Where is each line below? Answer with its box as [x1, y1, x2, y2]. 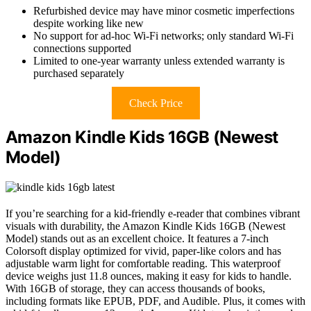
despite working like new [33, 17, 144, 30]
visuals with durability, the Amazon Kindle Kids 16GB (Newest [6, 220, 285, 233]
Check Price [128, 97, 183, 110]
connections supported [33, 42, 131, 55]
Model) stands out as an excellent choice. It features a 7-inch [6, 233, 269, 245]
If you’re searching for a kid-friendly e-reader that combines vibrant [6, 208, 300, 220]
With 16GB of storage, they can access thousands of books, [6, 283, 265, 295]
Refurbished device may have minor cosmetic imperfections [33, 5, 294, 17]
